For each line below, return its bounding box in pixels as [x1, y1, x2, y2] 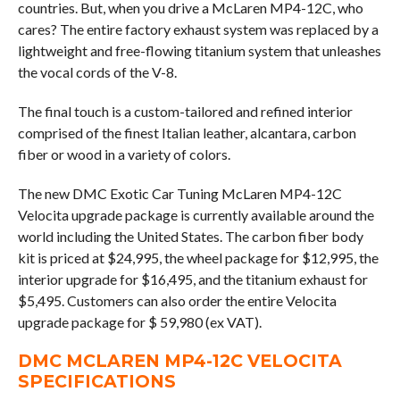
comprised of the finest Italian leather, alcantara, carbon [17, 123, 356, 141]
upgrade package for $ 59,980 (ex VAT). [17, 312, 262, 330]
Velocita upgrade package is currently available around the [17, 205, 374, 223]
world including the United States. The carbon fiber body [17, 227, 363, 245]
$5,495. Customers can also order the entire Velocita [17, 291, 337, 309]
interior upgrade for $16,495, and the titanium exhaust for [17, 270, 368, 287]
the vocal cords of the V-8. [17, 62, 177, 80]
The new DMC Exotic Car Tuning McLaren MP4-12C [17, 184, 342, 202]
